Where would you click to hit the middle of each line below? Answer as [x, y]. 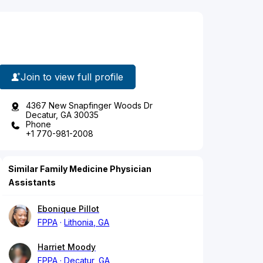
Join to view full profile [72, 77]
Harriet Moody [67, 247]
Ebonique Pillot [68, 209]
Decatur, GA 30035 [62, 115]
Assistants [32, 183]
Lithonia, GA [87, 222]
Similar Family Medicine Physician [80, 169]
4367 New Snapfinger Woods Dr [89, 106]
